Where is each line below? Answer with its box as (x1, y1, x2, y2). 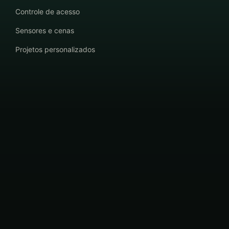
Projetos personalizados (15, 45, 95, 54)
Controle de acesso (15, 7, 80, 16)
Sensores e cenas (15, 26, 74, 35)
